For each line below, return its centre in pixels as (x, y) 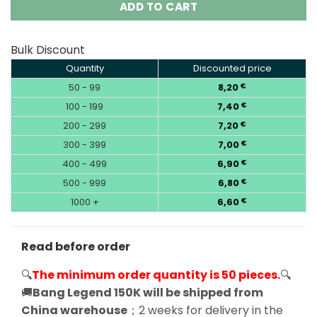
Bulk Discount (48, 50)
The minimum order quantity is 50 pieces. (156, 275)
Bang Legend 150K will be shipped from (148, 292)
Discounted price (232, 68)
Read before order (76, 246)
